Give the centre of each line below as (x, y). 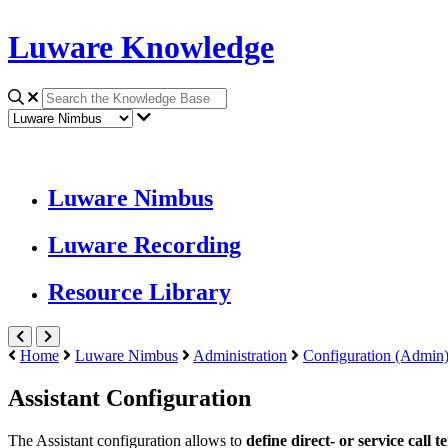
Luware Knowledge (141, 47)
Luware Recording (144, 245)
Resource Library (139, 292)
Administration (240, 355)
